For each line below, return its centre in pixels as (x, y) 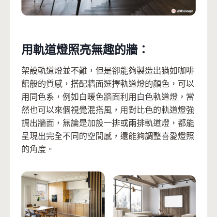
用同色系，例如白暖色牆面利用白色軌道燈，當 (108, 97)
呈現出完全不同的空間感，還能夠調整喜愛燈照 (108, 136)
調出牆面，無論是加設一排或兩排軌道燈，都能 (108, 123)
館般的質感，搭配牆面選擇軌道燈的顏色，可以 (108, 84)
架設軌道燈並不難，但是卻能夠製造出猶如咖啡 (108, 71)
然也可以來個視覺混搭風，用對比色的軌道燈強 (108, 110)
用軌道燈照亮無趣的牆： (85, 49)
